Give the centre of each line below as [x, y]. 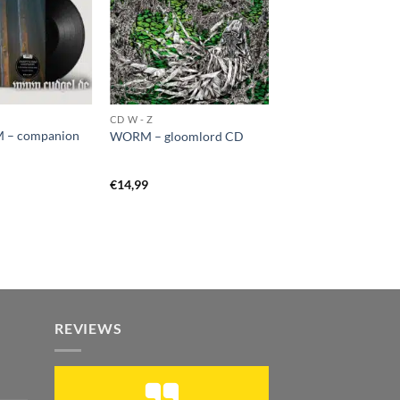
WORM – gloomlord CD [176, 137]
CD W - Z [131, 119]
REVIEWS [88, 328]
